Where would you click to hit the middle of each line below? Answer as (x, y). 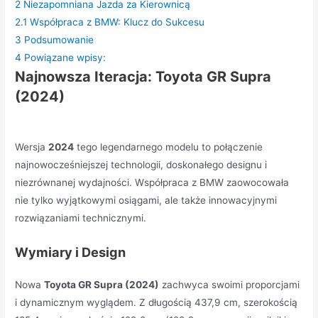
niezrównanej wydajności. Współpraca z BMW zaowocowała (152, 182)
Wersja (32, 147)
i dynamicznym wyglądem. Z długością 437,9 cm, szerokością (157, 302)
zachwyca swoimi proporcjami (230, 284)
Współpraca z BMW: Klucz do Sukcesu (117, 22)
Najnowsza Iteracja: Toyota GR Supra (143, 76)
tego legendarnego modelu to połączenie (169, 147)
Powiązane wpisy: (65, 57)
